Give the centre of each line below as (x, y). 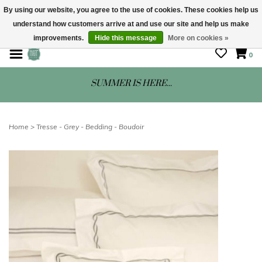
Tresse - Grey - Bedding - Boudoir (90, 127)
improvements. (59, 38)
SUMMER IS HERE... (131, 83)
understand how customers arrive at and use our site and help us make (131, 24)
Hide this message (126, 38)
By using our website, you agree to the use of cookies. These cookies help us (131, 10)
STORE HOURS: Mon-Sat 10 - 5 (131, 33)
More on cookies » (198, 38)
